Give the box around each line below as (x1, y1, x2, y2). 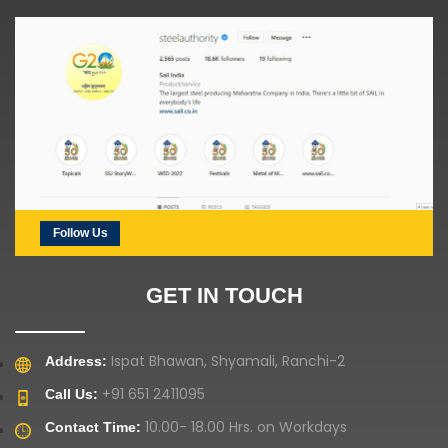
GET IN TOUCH (145, 282, 303, 308)
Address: (45, 352, 107, 369)
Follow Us (52, 225, 108, 240)
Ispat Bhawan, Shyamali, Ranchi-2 (107, 350, 345, 371)
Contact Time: (45, 418, 141, 435)
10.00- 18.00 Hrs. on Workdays (141, 416, 347, 437)
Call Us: (45, 385, 98, 402)
